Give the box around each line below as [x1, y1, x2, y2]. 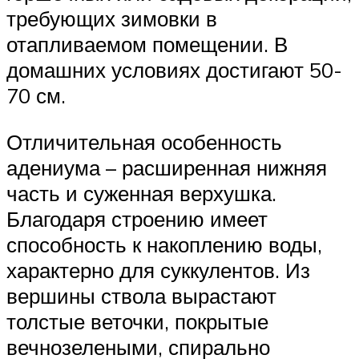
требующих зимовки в [6, 6, 217, 32]
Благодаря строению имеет [6, 205, 268, 232]
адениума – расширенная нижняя [6, 154, 327, 180]
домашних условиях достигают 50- [6, 57, 342, 83]
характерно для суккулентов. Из [6, 256, 310, 283]
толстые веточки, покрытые [6, 308, 268, 334]
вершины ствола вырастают [6, 282, 276, 309]
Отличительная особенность [6, 128, 282, 155]
